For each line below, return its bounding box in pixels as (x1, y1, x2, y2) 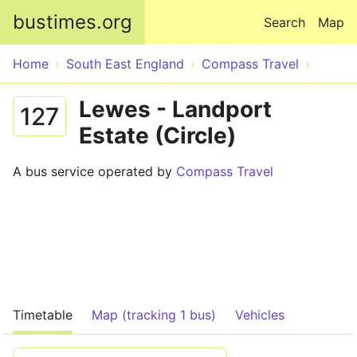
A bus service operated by (13, 163, 176, 179)
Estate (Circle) (79, 122, 236, 149)
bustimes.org (13, 10, 132, 33)
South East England (66, 56, 184, 72)
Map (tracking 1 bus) (92, 307, 216, 323)
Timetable (13, 307, 73, 323)
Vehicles (235, 307, 284, 323)
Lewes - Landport (79, 96, 272, 123)
